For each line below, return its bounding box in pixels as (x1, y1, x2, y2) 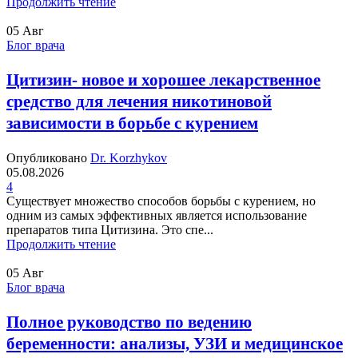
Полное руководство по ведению (6, 312, 252, 332)
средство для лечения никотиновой (6, 92, 272, 112)
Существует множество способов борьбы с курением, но (6, 194, 316, 209)
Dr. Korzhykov (90, 151, 167, 165)
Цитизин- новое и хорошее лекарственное (6, 70, 320, 90)
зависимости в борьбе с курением (6, 113, 258, 133)
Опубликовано (6, 151, 87, 165)
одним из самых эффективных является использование (6, 209, 307, 223)
